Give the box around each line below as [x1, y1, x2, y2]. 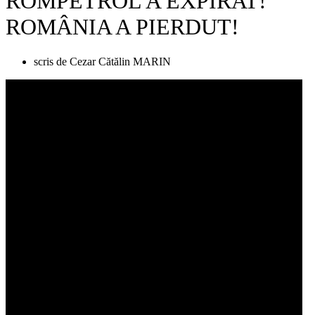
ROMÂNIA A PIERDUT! [6, 14, 239, 40]
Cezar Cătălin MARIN [70, 55, 171, 67]
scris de [34, 55, 67, 67]
